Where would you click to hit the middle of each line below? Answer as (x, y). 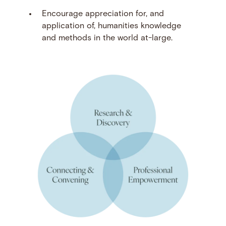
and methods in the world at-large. (107, 39)
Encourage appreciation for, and (103, 14)
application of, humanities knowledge (111, 26)
